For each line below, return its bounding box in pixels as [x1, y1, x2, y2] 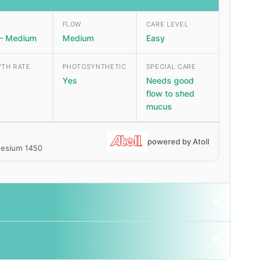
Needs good [146, 75, 194, 85]
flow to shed [146, 88, 194, 98]
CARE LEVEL [146, 19, 189, 28]
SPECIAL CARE [146, 62, 196, 71]
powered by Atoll [147, 137, 209, 147]
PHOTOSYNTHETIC [62, 62, 127, 71]
